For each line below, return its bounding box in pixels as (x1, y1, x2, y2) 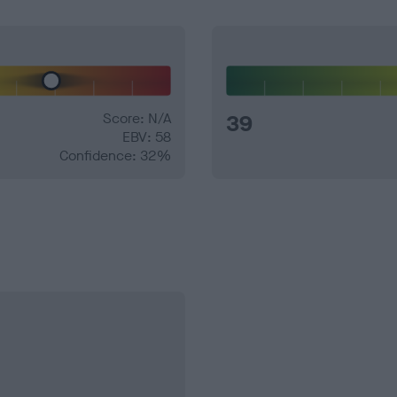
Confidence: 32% (59, 146, 171, 166)
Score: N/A (103, 109, 171, 128)
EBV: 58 (122, 128, 171, 147)
